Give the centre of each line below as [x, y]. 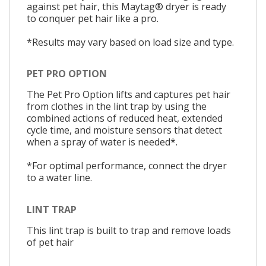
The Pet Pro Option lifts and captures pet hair [129, 95]
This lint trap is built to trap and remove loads [129, 230]
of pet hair [50, 242]
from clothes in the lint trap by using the [117, 107]
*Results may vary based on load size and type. [130, 42]
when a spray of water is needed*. [102, 142]
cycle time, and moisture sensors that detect [124, 130]
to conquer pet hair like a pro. [93, 18]
